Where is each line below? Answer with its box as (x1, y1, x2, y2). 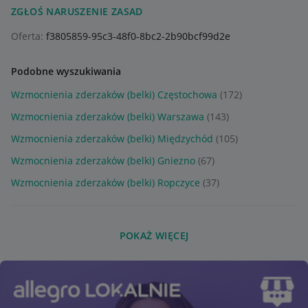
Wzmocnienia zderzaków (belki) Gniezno (11, 154, 195, 168)
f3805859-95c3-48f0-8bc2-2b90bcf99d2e (43, 30, 230, 43)
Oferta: (11, 30, 43, 43)
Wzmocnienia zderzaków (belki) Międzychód (11, 132, 213, 146)
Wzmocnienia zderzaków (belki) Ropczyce (11, 176, 200, 190)
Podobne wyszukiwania (11, 65, 121, 78)
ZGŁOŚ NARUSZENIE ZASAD (11, 5, 143, 19)
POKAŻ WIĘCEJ (119, 229, 189, 243)
